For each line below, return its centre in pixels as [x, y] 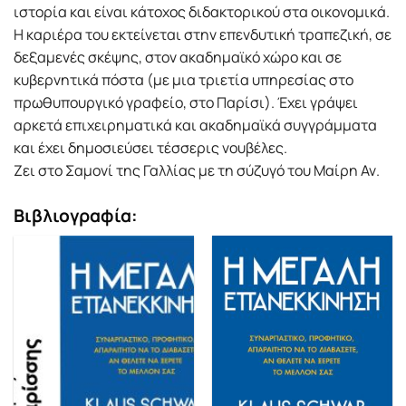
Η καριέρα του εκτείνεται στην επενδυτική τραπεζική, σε [203, 35]
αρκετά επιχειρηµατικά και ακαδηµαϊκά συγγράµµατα [195, 126]
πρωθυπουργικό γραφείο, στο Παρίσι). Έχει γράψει [186, 103]
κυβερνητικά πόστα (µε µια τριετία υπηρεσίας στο [184, 80]
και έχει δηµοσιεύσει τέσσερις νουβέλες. [150, 148]
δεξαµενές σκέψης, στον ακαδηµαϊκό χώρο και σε [178, 58]
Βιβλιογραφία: [76, 216]
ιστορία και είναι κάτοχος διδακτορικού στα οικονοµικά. [202, 12]
